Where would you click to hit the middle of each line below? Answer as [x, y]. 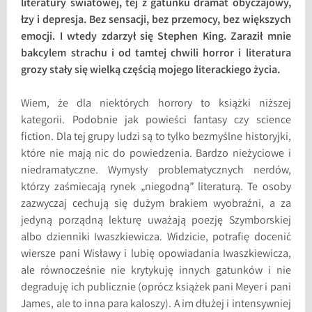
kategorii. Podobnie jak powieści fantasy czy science [156, 121]
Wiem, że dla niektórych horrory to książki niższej [156, 104]
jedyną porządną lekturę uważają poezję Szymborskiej [156, 221]
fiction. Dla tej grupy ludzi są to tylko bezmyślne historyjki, [156, 138]
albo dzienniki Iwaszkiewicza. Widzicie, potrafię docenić [156, 238]
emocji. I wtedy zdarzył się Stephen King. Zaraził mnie [156, 38]
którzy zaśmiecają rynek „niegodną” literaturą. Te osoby [156, 188]
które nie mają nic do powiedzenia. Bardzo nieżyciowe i [156, 155]
